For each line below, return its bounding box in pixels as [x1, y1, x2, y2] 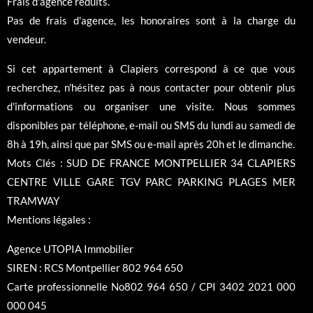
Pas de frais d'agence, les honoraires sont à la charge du [7, 14, 296, 27]
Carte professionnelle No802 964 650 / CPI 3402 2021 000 [7, 280, 296, 293]
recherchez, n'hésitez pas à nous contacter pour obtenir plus [7, 81, 296, 94]
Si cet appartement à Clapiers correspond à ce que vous [7, 62, 296, 75]
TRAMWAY [7, 194, 59, 208]
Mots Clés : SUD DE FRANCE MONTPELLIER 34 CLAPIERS [7, 156, 296, 170]
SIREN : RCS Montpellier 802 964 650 [7, 261, 183, 275]
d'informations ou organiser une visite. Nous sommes [7, 100, 296, 113]
